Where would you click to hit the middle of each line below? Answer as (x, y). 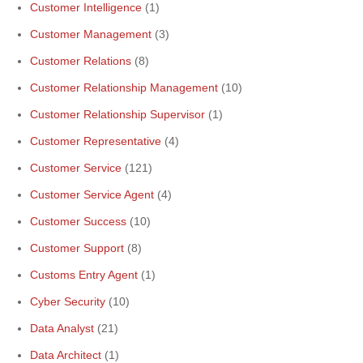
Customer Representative (96, 141)
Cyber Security (68, 301)
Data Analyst (62, 328)
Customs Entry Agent (84, 275)
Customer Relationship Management (124, 88)
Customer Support (77, 248)
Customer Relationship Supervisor (117, 114)
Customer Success (78, 221)
